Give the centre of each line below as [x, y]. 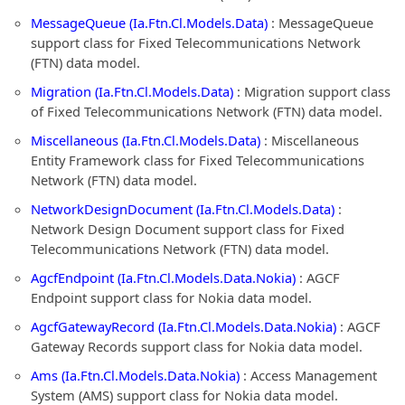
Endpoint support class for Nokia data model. [171, 297]
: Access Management [308, 375]
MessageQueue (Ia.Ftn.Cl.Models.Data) [149, 23]
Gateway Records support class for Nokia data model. [197, 346]
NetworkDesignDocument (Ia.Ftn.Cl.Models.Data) [183, 209]
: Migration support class [312, 91]
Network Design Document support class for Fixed [188, 229]
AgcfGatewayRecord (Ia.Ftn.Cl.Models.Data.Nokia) [184, 326]
